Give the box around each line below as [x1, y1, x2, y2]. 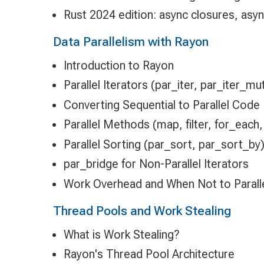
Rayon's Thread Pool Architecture [63, 247, 235, 262]
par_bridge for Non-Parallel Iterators [63, 157, 249, 171]
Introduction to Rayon [63, 58, 174, 72]
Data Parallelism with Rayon [52, 34, 209, 49]
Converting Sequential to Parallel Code [63, 97, 260, 112]
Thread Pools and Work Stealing [52, 203, 231, 218]
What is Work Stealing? [63, 227, 180, 242]
